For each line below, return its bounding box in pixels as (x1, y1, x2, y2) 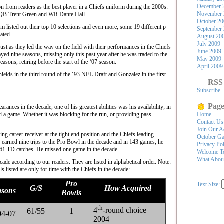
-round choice (103, 206, 146, 215)
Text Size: (197, 181, 221, 188)
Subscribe (197, 87, 220, 94)
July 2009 (197, 40, 220, 47)
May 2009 (197, 55, 221, 62)
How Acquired (104, 184, 151, 192)
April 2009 (197, 63, 223, 70)
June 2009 (197, 48, 221, 55)
